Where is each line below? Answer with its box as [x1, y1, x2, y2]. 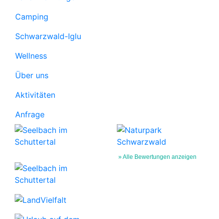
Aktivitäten [15, 89, 55, 100]
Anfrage [15, 109, 44, 119]
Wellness [15, 50, 47, 61]
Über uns [15, 70, 48, 80]
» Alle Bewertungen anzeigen [118, 153, 197, 160]
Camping [15, 11, 48, 22]
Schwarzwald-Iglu [15, 31, 81, 41]
